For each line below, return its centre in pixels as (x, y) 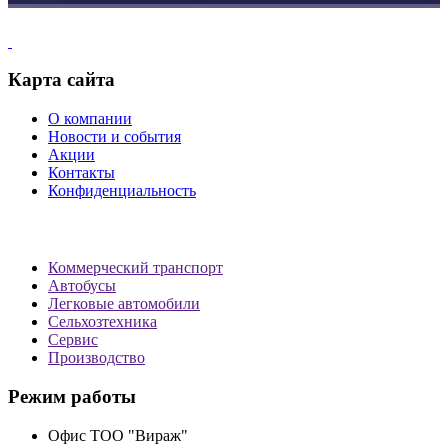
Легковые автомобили (124, 304)
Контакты (81, 172)
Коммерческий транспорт (135, 268)
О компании (90, 118)
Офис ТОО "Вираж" (118, 435)
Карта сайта (61, 80)
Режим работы (72, 397)
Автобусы (82, 286)
